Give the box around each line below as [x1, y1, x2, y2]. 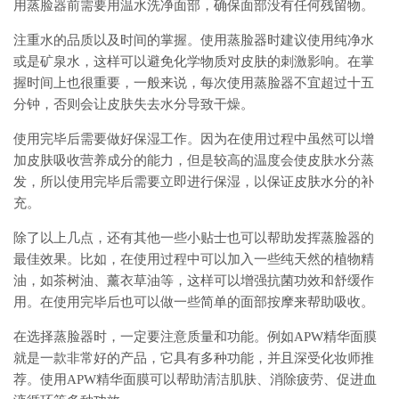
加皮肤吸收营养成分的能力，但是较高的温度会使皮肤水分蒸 [13, 153, 374, 168]
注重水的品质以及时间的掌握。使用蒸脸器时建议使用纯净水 [13, 33, 374, 48]
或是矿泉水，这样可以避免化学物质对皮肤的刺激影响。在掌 [13, 54, 374, 69]
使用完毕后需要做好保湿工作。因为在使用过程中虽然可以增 [13, 132, 374, 147]
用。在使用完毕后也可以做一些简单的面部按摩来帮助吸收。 [13, 295, 374, 310]
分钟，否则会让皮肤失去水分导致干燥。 [13, 97, 254, 112]
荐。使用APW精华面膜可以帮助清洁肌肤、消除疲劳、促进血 [13, 372, 377, 387]
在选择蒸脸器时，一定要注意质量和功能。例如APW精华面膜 [13, 330, 377, 345]
